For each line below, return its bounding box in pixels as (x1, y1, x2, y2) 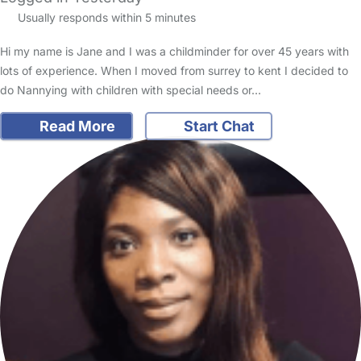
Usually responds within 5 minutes (14, 10, 196, 24)
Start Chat (180, 118, 255, 135)
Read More (35, 118, 115, 135)
